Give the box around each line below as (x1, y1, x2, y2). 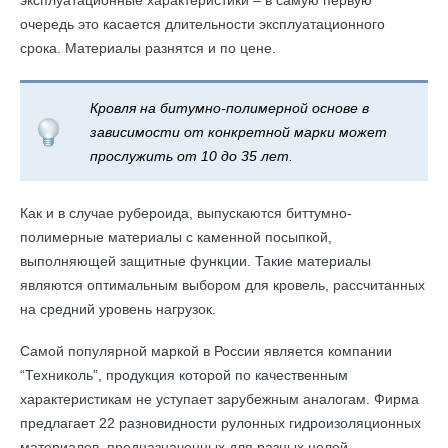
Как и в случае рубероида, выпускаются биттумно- (20, 205, 352, 221)
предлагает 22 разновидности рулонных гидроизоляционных (20, 415, 421, 431)
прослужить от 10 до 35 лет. (90, 148, 293, 164)
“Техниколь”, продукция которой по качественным (20, 367, 348, 383)
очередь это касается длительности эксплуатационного (20, 16, 385, 32)
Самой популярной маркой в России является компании (20, 343, 392, 359)
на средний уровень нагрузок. (20, 301, 216, 317)
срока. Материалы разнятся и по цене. (20, 40, 276, 56)
